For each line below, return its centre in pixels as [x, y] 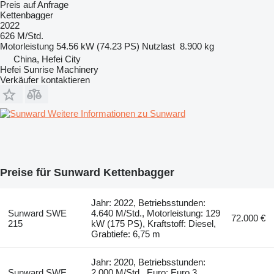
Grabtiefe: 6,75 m [126, 234]
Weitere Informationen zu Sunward [117, 113]
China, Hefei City [47, 59]
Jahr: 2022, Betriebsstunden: [149, 202]
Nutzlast [158, 46]
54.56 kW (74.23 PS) [98, 46]
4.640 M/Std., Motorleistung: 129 [156, 213]
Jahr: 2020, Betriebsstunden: [149, 262]
